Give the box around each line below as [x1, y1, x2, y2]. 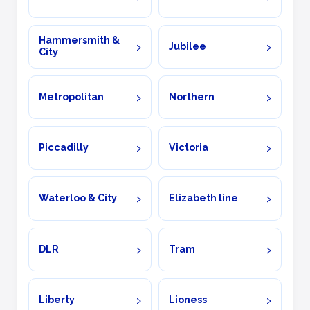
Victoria [169, 142, 209, 154]
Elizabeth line [169, 192, 239, 204]
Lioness [169, 293, 208, 305]
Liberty [39, 293, 75, 305]
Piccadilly [39, 142, 89, 154]
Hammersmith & [39, 35, 120, 46]
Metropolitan [39, 91, 104, 103]
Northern [169, 91, 215, 103]
